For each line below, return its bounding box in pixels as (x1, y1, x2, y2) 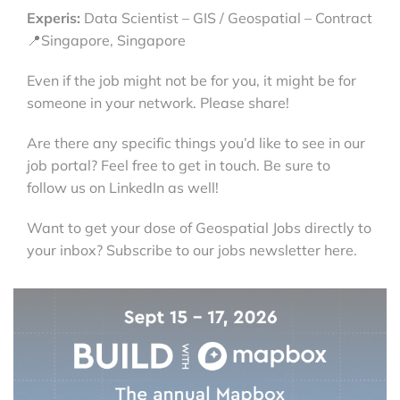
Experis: (27, 8, 80, 27)
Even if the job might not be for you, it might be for (27, 71, 356, 89)
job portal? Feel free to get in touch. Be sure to (27, 155, 330, 174)
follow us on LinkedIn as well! (27, 178, 219, 196)
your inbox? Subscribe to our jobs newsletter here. (27, 240, 357, 259)
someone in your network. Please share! (27, 93, 289, 112)
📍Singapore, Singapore (27, 30, 186, 49)
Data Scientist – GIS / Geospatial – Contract (80, 8, 372, 27)
